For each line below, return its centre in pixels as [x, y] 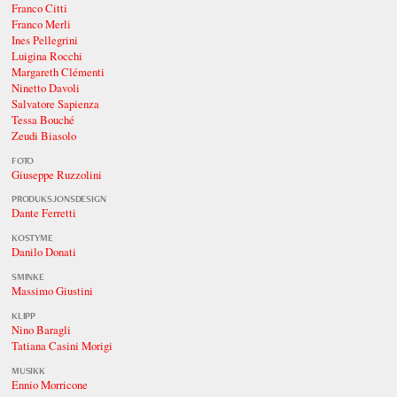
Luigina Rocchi [47, 55]
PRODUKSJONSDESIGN [58, 199]
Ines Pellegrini [44, 39]
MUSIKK [28, 370]
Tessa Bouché [43, 119]
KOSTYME [32, 238]
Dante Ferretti [43, 213]
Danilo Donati [43, 252]
